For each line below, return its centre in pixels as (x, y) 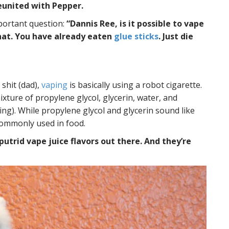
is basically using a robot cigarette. (135, 85)
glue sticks (136, 36)
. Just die (176, 36)
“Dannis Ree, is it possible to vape (135, 23)
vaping (54, 85)
